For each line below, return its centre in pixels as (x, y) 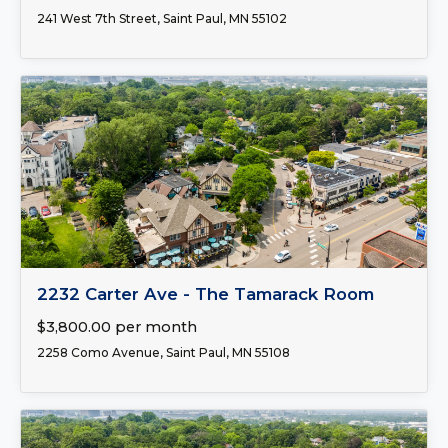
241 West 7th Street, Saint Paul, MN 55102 (162, 18)
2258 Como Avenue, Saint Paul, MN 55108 (163, 352)
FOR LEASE (65, 285)
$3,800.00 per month (117, 327)
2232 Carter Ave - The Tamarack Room (205, 294)
